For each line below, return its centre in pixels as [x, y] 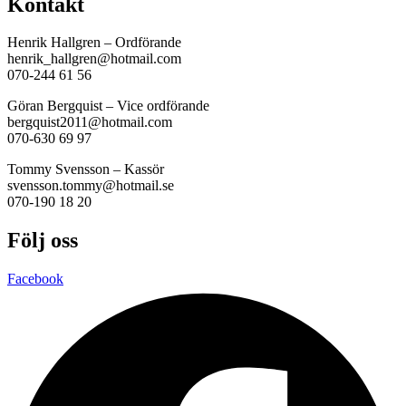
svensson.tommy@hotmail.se [91, 186]
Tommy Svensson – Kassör [86, 169]
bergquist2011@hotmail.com [90, 122]
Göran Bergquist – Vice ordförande [108, 106]
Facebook [35, 279]
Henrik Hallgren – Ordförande [94, 43]
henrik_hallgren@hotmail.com [94, 59]
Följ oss [43, 241]
